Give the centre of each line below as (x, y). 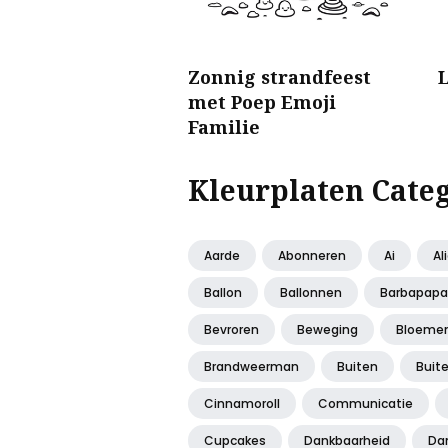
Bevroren (231, 330)
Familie (224, 127)
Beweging (327, 330)
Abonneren (312, 256)
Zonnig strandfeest (279, 77)
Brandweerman (251, 367)
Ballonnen (311, 293)
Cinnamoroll (242, 404)
